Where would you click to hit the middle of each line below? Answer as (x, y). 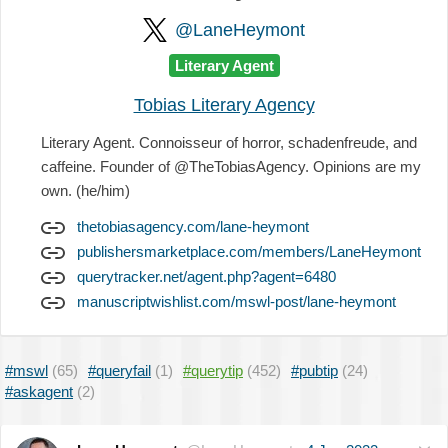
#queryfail (119, 370)
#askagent (39, 391)
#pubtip (314, 370)
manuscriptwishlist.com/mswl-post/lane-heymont (236, 301)
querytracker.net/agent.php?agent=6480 (206, 276)
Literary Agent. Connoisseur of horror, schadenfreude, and (229, 142)
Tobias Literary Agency (224, 104)
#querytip (213, 370)
